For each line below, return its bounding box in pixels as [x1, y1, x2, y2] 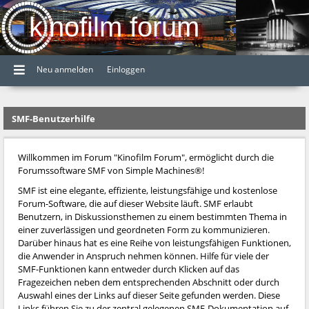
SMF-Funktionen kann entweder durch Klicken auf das [18, 263, 239, 275]
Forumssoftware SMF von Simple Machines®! [18, 164, 204, 177]
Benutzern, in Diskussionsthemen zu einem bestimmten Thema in [18, 210, 287, 223]
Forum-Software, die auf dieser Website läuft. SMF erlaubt [18, 197, 253, 210]
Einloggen [107, 63, 145, 75]
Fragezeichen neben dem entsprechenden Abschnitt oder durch [18, 276, 279, 288]
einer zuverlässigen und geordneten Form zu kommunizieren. [18, 223, 270, 236]
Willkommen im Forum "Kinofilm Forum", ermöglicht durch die [18, 151, 274, 163]
